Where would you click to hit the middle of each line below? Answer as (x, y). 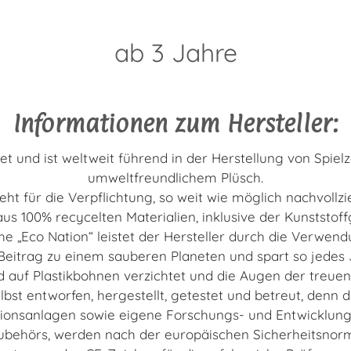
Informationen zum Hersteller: (175, 123)
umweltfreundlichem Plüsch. (175, 177)
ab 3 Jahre (175, 53)
